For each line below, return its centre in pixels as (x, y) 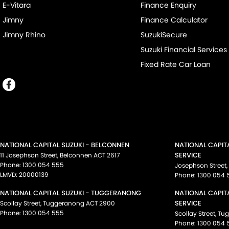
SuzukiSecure (164, 35)
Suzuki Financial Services (184, 50)
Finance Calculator (174, 20)
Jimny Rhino (24, 35)
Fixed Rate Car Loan (175, 65)
